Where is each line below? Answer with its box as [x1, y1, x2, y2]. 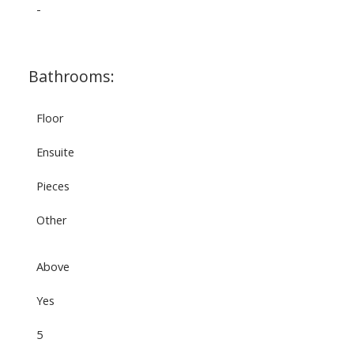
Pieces [36, 177, 70, 194]
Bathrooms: [28, 65, 115, 87]
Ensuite [36, 143, 74, 160]
